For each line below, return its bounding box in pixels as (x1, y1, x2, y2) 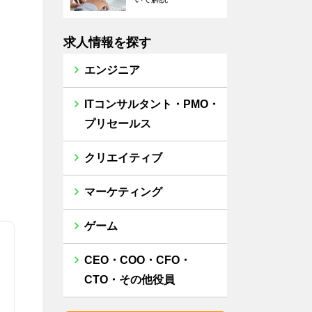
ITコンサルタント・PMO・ (84, 98, 219, 110)
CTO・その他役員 (84, 274, 175, 286)
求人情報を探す (63, 36, 151, 49)
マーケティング (84, 186, 162, 198)
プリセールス (84, 118, 151, 130)
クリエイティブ (84, 152, 162, 164)
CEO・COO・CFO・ (84, 254, 191, 266)
